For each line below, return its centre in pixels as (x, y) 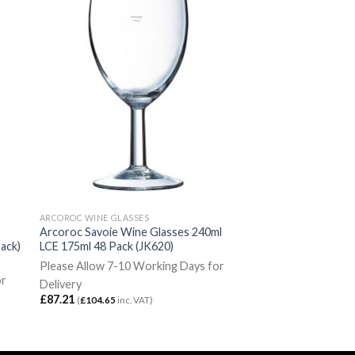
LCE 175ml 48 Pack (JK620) (106, 246)
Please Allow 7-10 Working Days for (132, 265)
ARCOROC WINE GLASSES (94, 218)
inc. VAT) (134, 300)
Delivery (60, 284)
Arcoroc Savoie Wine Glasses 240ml (130, 232)
